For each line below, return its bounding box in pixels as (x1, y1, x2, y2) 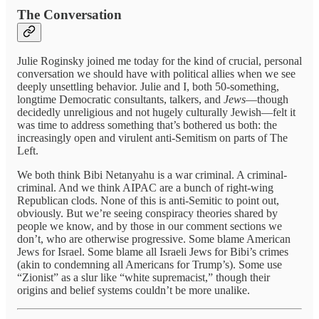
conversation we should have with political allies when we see (17, 68, 296, 80)
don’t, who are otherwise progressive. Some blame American (17, 233, 291, 246)
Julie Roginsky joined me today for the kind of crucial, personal (17, 55, 302, 68)
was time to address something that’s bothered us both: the (17, 119, 277, 132)
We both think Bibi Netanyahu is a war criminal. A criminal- (17, 169, 287, 182)
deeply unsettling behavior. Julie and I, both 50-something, (17, 80, 279, 93)
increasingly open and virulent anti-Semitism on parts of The (17, 132, 288, 145)
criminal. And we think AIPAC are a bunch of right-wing (17, 182, 273, 194)
